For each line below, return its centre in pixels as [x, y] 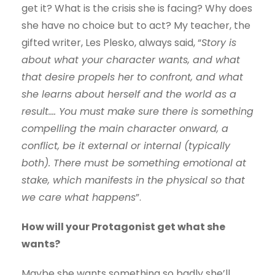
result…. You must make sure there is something [137, 112]
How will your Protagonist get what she [123, 227]
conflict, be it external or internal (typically [126, 146]
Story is [219, 43]
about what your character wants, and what [131, 60]
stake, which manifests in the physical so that [133, 180]
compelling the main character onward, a [125, 129]
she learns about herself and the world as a [129, 95]
